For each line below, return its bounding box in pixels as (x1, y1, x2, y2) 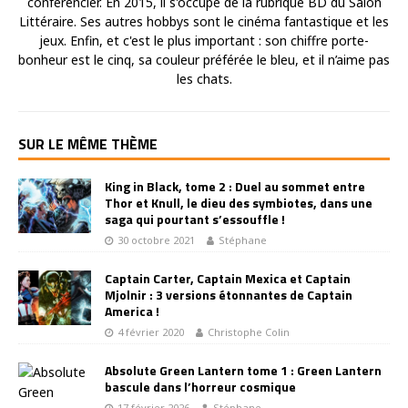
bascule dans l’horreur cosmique (105, 377, 296, 397)
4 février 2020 (117, 325, 184, 340)
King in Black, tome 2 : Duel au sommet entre (105, 177, 365, 197)
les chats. (176, 70, 232, 88)
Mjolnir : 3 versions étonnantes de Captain (105, 285, 352, 305)
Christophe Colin (208, 325, 290, 340)
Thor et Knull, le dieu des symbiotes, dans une (105, 193, 372, 213)
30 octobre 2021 (117, 233, 195, 248)
